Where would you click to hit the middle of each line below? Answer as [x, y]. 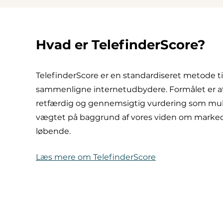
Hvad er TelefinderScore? [120, 45]
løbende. [53, 131]
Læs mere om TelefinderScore [96, 157]
